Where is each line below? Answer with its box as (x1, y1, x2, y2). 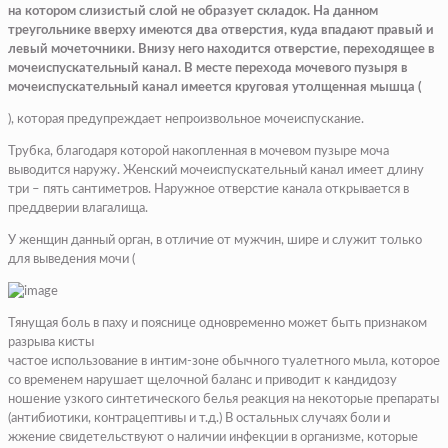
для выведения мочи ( (8, 253, 135, 267)
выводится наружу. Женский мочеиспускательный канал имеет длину (8, 164, 424, 178)
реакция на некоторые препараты (241, 393, 439, 407)
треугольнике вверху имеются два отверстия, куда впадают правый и (8, 24, 434, 38)
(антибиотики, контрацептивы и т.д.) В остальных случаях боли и (8, 412, 390, 426)
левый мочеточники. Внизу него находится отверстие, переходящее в (8, 43, 435, 57)
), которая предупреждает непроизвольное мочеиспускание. (8, 113, 367, 127)
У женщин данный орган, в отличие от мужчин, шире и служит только (8, 234, 422, 248)
